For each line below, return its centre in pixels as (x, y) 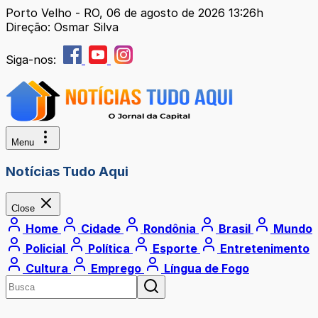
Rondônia (170, 229)
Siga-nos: (33, 60)
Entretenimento (263, 249)
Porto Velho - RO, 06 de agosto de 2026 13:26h (135, 13)
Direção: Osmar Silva (62, 27)
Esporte (175, 249)
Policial (45, 249)
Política (109, 249)
